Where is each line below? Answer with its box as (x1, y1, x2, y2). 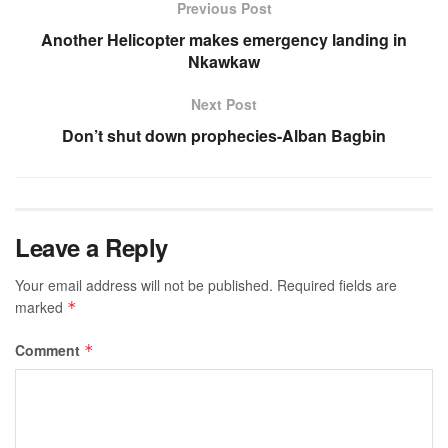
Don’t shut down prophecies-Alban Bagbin (62, 124, 386, 148)
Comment (15, 340, 84, 361)
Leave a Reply (15, 230, 168, 265)
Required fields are (277, 275, 397, 296)
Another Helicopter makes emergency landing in (41, 28, 407, 52)
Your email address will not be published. (15, 275, 273, 296)
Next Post (191, 94, 257, 115)
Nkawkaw (188, 50, 260, 74)
